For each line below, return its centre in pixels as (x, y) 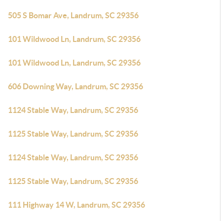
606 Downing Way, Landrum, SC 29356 (75, 86)
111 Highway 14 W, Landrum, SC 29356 (76, 205)
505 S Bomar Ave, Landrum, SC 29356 (73, 15)
